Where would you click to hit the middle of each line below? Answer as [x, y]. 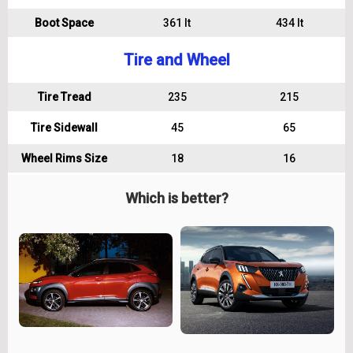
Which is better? [176, 198]
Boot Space [64, 23]
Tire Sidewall [64, 128]
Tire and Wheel [176, 60]
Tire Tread [64, 97]
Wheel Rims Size [64, 158]
